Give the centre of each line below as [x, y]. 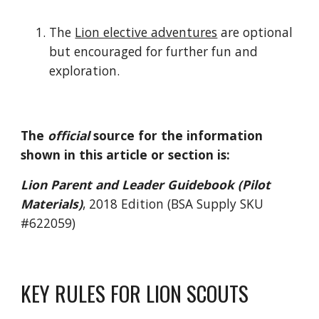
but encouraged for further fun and [154, 51]
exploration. [85, 70]
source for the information [177, 135]
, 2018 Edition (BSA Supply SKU [173, 204]
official [69, 135]
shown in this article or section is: [126, 155]
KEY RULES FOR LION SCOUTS [135, 293]
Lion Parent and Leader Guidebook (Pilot [146, 184]
